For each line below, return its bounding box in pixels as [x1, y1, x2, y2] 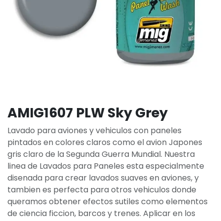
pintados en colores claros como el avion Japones [7, 137, 202, 148]
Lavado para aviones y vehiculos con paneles [7, 125, 182, 136]
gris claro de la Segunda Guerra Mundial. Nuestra [7, 148, 195, 160]
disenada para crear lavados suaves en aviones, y [7, 172, 199, 184]
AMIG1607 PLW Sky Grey [7, 104, 168, 122]
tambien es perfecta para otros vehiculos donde [7, 184, 196, 195]
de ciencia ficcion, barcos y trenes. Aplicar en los [7, 208, 195, 219]
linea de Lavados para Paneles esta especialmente [7, 160, 204, 172]
